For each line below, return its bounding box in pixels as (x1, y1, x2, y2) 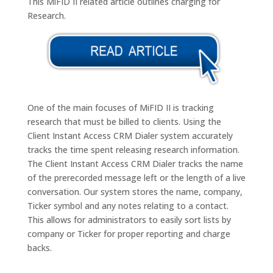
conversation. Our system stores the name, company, (27, 185, 243, 197)
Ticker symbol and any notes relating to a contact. (27, 199, 229, 211)
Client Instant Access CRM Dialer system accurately (27, 129, 233, 141)
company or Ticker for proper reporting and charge (27, 227, 230, 239)
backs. (27, 241, 52, 253)
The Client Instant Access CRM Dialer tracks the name (27, 157, 243, 169)
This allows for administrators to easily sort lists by (27, 213, 231, 225)
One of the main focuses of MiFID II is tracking (27, 101, 214, 113)
